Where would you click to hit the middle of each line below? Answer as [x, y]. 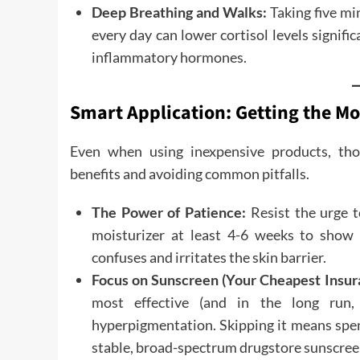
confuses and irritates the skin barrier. [209, 257]
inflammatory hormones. [169, 57]
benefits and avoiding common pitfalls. [190, 174]
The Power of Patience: [169, 212]
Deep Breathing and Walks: [180, 12]
